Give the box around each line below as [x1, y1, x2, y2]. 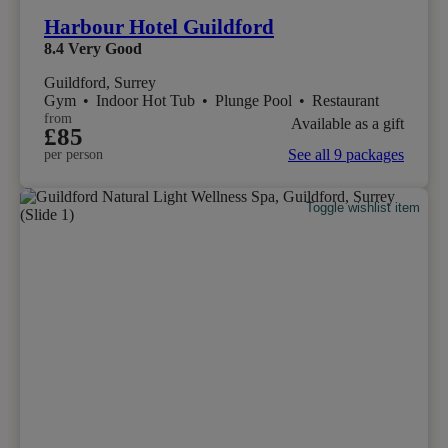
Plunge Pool [215, 92, 296, 110]
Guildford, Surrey [44, 74, 156, 92]
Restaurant [312, 92, 379, 110]
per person [44, 147, 103, 163]
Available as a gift [291, 114, 404, 132]
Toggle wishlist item [306, 200, 421, 216]
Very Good [68, 40, 142, 58]
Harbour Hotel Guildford [44, 15, 274, 40]
